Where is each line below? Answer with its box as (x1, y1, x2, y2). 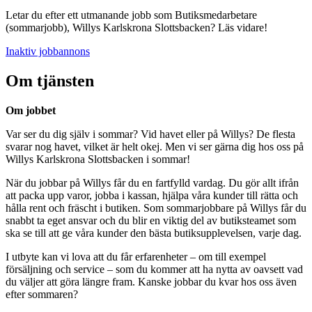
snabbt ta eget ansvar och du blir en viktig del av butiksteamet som (6, 214, 296, 227)
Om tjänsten (6, 72, 94, 91)
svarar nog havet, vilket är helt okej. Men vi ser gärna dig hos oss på (6, 141, 304, 153)
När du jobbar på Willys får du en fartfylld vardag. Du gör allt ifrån (6, 177, 299, 189)
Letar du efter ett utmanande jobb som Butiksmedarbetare (6, 9, 257, 22)
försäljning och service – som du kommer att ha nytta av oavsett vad (6, 263, 303, 276)
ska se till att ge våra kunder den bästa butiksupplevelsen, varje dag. (6, 227, 302, 240)
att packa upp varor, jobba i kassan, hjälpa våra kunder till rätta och (6, 189, 298, 202)
